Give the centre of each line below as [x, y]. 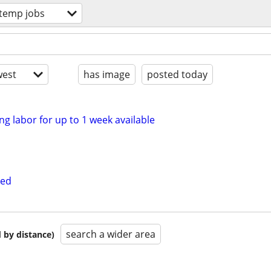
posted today [177, 74]
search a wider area [111, 234]
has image [107, 74]
